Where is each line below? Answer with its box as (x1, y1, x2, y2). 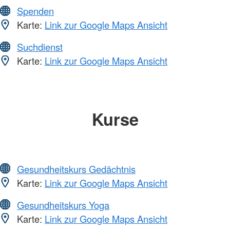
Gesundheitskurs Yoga (17, 198, 109, 212)
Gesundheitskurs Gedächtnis (17, 162, 136, 176)
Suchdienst (17, 40, 63, 54)
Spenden (17, 4, 54, 18)
